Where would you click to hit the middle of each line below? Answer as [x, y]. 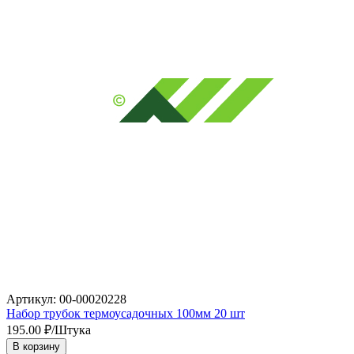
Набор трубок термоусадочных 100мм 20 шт [126, 313]
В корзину [36, 346]
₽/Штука [66, 330]
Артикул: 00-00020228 [66, 299]
